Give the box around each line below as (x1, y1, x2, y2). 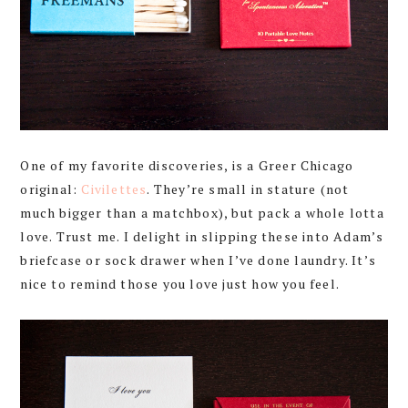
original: (20, 179, 82, 198)
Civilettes (81, 179, 148, 198)
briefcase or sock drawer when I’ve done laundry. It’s (20, 250, 376, 269)
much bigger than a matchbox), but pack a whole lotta (20, 203, 384, 221)
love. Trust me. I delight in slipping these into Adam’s (20, 227, 384, 245)
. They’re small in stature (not (147, 179, 350, 198)
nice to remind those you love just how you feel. (20, 274, 340, 292)
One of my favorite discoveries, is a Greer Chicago (20, 156, 354, 174)
